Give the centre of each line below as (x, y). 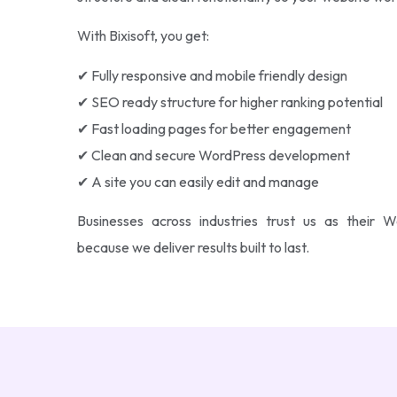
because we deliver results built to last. (193, 248)
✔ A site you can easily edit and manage (198, 181)
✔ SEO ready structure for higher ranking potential (230, 101)
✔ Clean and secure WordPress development (214, 155)
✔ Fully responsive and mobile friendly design (212, 75)
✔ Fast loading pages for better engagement (214, 128)
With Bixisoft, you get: (143, 36)
